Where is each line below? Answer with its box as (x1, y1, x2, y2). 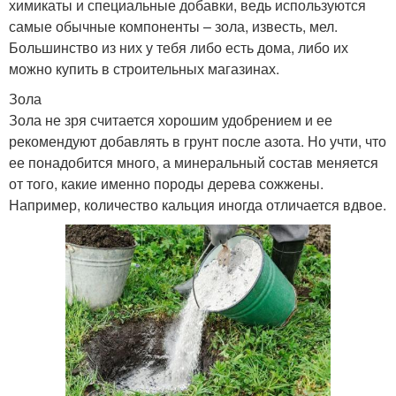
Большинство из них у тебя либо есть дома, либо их (9, 36, 348, 57)
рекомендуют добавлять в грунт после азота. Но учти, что (9, 130, 386, 151)
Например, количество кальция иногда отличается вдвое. (9, 194, 386, 215)
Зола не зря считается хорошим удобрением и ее (9, 109, 332, 130)
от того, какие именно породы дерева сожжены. (9, 172, 324, 194)
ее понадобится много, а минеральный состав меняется (9, 151, 378, 172)
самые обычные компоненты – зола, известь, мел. (9, 15, 338, 36)
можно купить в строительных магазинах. (9, 57, 279, 79)
